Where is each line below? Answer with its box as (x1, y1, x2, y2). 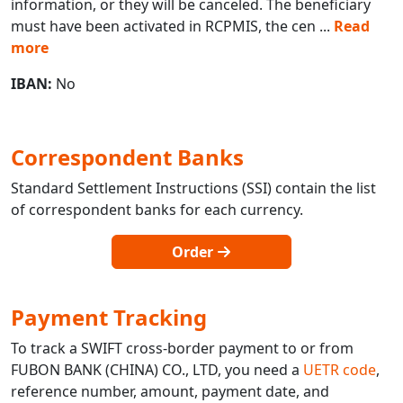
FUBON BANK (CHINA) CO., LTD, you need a (11, 359, 303, 380)
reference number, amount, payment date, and (11, 381, 329, 401)
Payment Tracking (11, 301, 207, 332)
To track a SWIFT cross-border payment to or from (11, 337, 354, 358)
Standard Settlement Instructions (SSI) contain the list (11, 177, 376, 198)
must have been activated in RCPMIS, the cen (11, 15, 316, 36)
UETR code (303, 359, 376, 380)
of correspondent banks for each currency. (11, 199, 303, 219)
